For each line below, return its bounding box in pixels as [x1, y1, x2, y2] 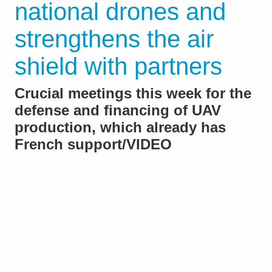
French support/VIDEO [15, 136, 172, 153]
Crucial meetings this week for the [15, 85, 251, 102]
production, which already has [15, 119, 226, 136]
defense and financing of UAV [15, 102, 221, 119]
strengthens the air [15, 25, 214, 53]
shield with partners [15, 53, 222, 80]
